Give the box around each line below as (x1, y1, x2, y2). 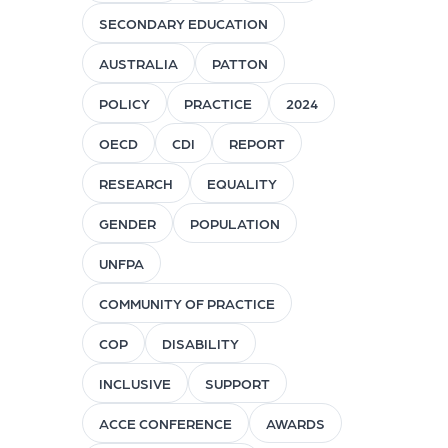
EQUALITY (206, 175, 277, 192)
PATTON (211, 55, 268, 72)
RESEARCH (98, 175, 173, 192)
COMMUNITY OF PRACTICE (98, 295, 275, 312)
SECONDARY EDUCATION (98, 15, 268, 32)
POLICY (98, 95, 150, 112)
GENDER (98, 215, 156, 232)
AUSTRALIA (98, 55, 178, 72)
